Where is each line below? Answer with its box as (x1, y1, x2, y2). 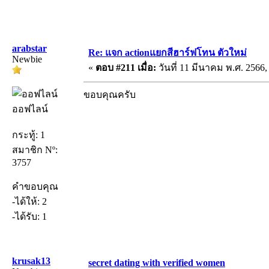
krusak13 (12, 255, 50, 266)
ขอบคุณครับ (83, 89, 136, 100)
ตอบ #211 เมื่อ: (95, 62, 156, 73)
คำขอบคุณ (12, 181, 58, 192)
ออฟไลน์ (12, 103, 48, 114)
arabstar (12, 43, 47, 53)
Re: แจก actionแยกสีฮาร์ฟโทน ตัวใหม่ (88, 47, 247, 58)
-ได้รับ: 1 (12, 211, 47, 222)
